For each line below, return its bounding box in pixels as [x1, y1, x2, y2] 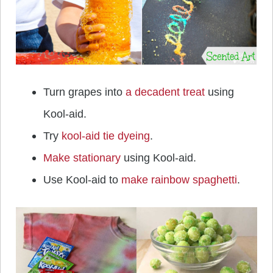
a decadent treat [126, 86, 205, 99]
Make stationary [43, 152, 121, 165]
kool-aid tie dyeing [62, 130, 150, 143]
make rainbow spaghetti [121, 174, 237, 186]
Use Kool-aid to [43, 174, 121, 186]
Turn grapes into [43, 86, 126, 99]
